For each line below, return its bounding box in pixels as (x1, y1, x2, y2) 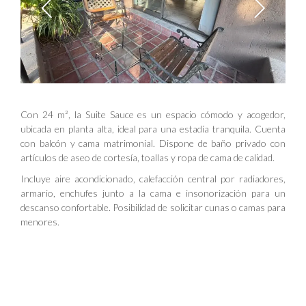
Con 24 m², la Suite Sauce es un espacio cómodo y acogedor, (20, 108, 286, 120)
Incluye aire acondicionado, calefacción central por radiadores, (20, 172, 286, 184)
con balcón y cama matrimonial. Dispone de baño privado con (20, 137, 286, 149)
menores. (20, 215, 59, 227)
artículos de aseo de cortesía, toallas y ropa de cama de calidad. (20, 151, 275, 163)
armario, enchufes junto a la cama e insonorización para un (20, 186, 286, 199)
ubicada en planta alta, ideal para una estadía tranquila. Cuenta (20, 122, 286, 135)
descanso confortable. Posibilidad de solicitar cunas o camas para (20, 201, 286, 213)
